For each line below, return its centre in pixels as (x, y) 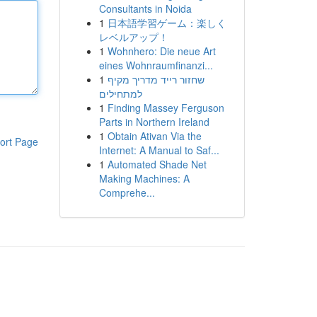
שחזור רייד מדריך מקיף (156, 79)
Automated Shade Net (157, 164)
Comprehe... (127, 192)
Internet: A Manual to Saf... (159, 150)
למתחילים (120, 93)
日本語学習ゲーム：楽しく (167, 23)
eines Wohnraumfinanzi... (156, 65)
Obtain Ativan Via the (154, 136)
